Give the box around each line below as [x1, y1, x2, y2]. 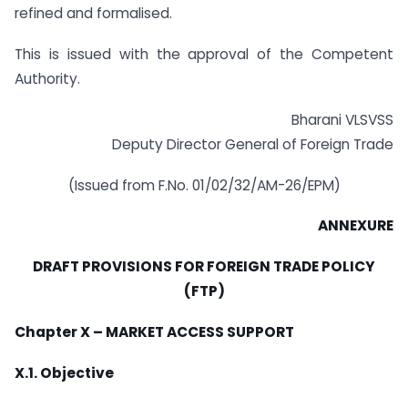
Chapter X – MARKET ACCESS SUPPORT [15, 322, 294, 342]
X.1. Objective [15, 362, 114, 382]
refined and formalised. [15, 4, 172, 24]
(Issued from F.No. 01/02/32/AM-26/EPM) [67, 175, 341, 195]
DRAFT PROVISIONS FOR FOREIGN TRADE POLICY [33, 257, 375, 277]
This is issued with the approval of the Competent [15, 45, 393, 65]
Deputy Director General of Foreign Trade [112, 134, 393, 154]
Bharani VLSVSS [291, 109, 393, 129]
